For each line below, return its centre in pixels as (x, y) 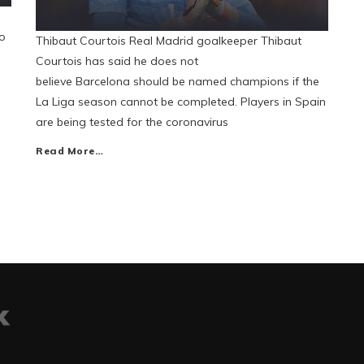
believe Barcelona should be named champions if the (178, 81)
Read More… (69, 151)
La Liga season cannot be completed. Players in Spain (181, 102)
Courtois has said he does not (117, 61)
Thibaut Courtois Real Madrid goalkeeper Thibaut (169, 41)
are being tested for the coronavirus (132, 122)
